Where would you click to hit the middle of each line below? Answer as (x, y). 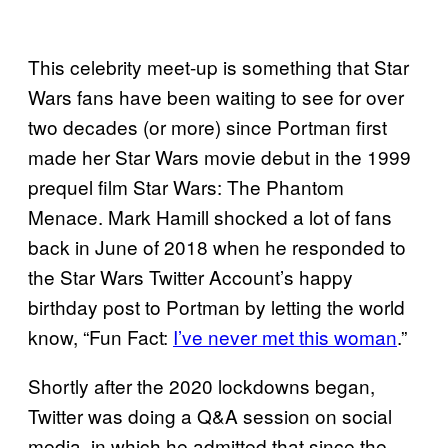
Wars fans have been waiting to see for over (216, 96)
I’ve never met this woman (285, 336)
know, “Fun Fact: (100, 336)
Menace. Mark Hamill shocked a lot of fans (210, 216)
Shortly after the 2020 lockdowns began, (201, 385)
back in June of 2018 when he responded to (217, 246)
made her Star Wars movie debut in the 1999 (219, 156)
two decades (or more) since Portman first (207, 126)
